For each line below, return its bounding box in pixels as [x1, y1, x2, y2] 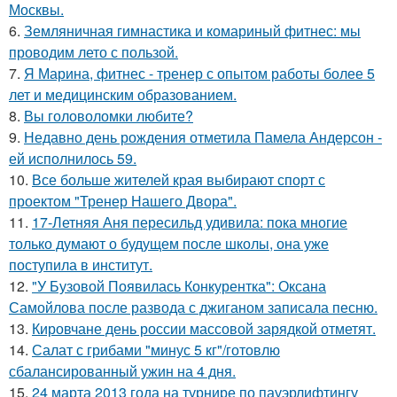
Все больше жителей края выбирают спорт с [32, 169, 325, 190]
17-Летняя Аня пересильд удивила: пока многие [32, 212, 347, 232]
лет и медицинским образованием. [9, 84, 237, 105]
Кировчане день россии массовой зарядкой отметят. [32, 318, 376, 339]
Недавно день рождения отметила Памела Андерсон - [24, 127, 382, 147]
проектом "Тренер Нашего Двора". [9, 191, 237, 211]
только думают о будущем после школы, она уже [9, 233, 329, 253]
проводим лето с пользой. [9, 42, 178, 62]
